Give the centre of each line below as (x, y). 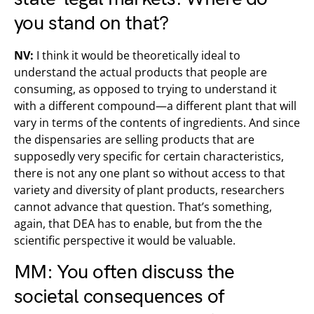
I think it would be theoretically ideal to (137, 55)
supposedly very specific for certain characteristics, (149, 156)
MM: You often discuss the (124, 272)
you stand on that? (91, 23)
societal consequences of (120, 297)
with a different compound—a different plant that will (155, 106)
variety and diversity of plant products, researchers (149, 190)
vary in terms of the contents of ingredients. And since (157, 123)
